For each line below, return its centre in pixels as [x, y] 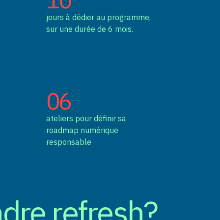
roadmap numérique [82, 130]
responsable [69, 142]
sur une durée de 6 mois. [90, 29]
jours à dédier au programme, [99, 17]
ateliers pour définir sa [86, 119]
